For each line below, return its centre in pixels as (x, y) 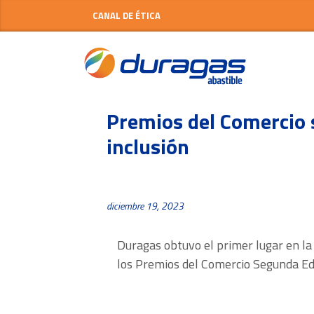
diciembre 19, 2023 (145, 206)
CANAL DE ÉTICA (127, 16)
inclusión (148, 147)
